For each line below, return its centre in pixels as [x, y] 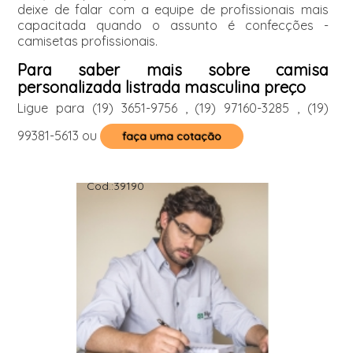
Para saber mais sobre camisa [173, 70]
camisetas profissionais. [87, 41]
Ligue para [54, 108]
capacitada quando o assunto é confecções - [173, 25]
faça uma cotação [171, 136]
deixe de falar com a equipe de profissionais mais [173, 9]
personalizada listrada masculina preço [161, 87]
